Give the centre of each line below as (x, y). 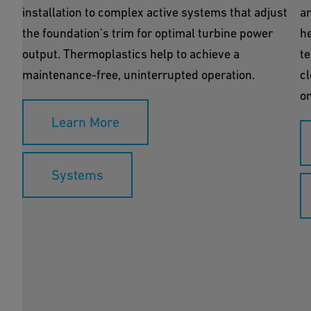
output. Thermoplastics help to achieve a (131, 54)
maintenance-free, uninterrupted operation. (138, 75)
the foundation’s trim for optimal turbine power (148, 33)
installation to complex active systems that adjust (155, 12)
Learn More (85, 122)
